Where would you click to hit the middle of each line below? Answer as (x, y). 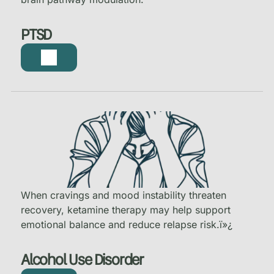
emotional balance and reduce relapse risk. (120, 224)
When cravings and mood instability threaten (123, 195)
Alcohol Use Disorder (82, 259)
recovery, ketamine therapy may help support (125, 209)
